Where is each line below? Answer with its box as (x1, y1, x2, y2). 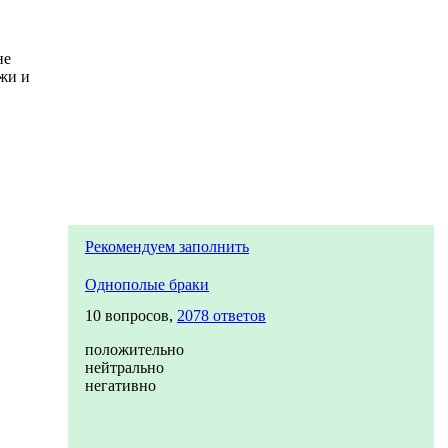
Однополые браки (85, 276, 209, 293)
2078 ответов (177, 307, 266, 324)
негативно (85, 377, 156, 394)
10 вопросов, (85, 307, 177, 324)
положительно (85, 341, 184, 358)
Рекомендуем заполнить (85, 238, 249, 255)
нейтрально (85, 359, 164, 376)
